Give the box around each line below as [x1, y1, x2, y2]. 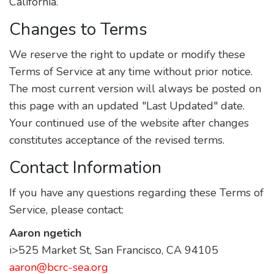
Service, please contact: [9, 202, 124, 217]
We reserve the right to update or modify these [9, 47, 245, 62]
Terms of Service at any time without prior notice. [9, 64, 253, 79]
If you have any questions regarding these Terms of [9, 185, 264, 200]
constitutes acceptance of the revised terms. [9, 133, 224, 147]
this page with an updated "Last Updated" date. [9, 98, 245, 113]
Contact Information [9, 156, 161, 179]
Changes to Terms [9, 18, 147, 41]
